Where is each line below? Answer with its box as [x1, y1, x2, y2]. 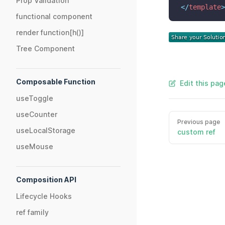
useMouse [16, 142, 53, 151]
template [189, 3, 221, 11]
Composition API [16, 175, 76, 184]
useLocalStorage [16, 126, 75, 135]
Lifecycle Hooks [16, 192, 72, 200]
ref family [16, 208, 49, 216]
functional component [16, 12, 92, 21]
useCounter [16, 110, 57, 119]
